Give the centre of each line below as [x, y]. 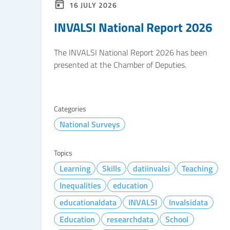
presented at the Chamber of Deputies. [120, 65]
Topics [63, 153]
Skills [111, 168]
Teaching [197, 168]
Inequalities [80, 185]
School [177, 219]
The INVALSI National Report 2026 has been [131, 52]
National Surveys [90, 124]
